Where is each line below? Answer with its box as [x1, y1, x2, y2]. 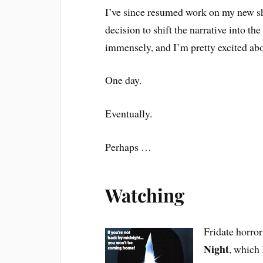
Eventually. [105, 106, 153, 121]
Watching [105, 182, 185, 207]
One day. [105, 73, 142, 87]
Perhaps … [105, 139, 152, 154]
